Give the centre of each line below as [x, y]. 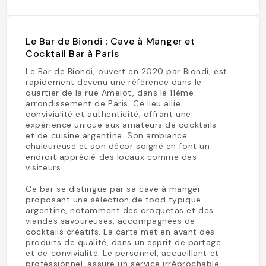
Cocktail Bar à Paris [72, 54]
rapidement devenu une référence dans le [114, 82]
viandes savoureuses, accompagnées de [111, 221]
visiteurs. [44, 167]
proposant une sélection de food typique [113, 199]
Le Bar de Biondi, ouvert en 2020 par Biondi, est [126, 71]
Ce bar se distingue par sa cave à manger [113, 189]
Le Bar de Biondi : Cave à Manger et [110, 41]
